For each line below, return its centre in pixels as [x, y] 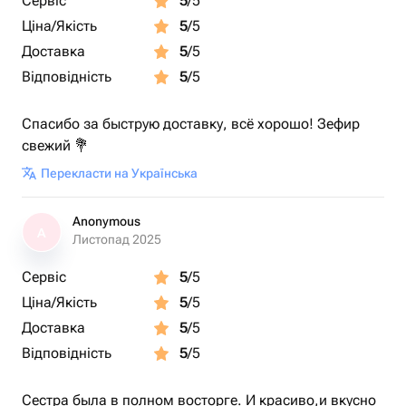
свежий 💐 [55, 145]
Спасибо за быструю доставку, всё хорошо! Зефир [191, 124]
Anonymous [106, 221]
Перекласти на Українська [119, 173]
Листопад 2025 [117, 239]
